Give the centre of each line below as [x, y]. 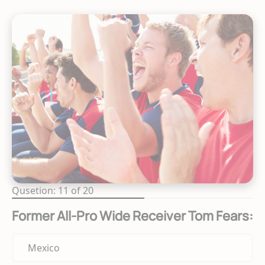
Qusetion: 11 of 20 [53, 190]
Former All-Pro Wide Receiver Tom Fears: [132, 216]
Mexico [44, 248]
